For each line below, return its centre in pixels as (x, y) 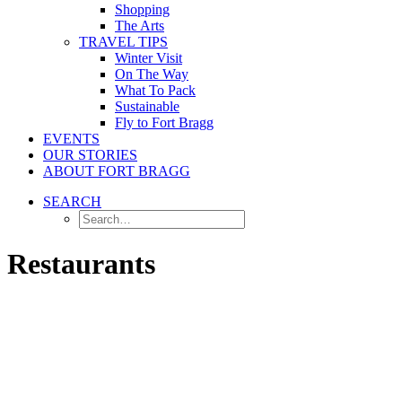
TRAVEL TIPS (123, 42)
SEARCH (72, 201)
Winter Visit (149, 58)
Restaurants (81, 264)
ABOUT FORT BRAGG (117, 171)
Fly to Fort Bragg (164, 122)
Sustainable (147, 106)
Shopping (142, 9)
